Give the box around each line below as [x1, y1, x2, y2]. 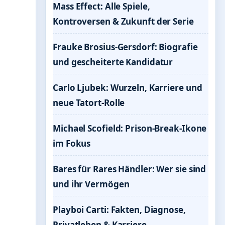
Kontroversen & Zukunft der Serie [53, 16, 194, 27]
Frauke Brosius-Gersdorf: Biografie [53, 41, 198, 53]
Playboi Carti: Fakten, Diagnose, [53, 204, 186, 215]
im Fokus [53, 138, 91, 149]
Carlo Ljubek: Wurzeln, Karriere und [53, 82, 202, 93]
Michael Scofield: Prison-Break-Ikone [53, 123, 207, 134]
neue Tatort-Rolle [53, 97, 125, 108]
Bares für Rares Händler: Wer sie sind [53, 163, 206, 175]
